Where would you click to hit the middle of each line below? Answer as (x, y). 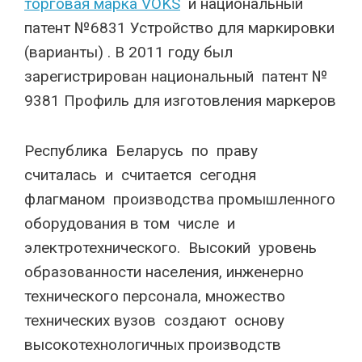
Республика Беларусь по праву (143, 151)
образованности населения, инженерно (164, 272)
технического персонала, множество (155, 296)
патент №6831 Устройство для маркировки (179, 28)
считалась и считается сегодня (142, 175)
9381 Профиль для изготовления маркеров (180, 101)
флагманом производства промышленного (180, 199)
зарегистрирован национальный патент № (176, 76)
